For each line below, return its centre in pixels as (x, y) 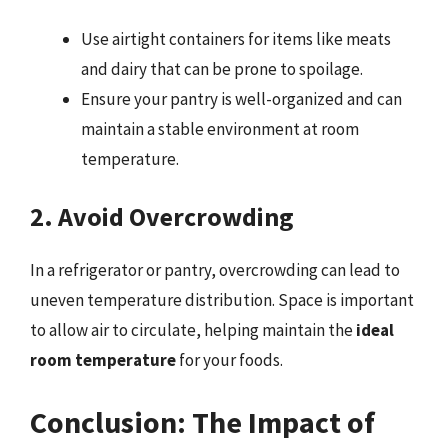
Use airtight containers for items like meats (236, 38)
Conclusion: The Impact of (202, 421)
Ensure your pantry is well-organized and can (241, 98)
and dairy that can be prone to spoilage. (222, 68)
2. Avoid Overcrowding (162, 216)
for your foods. (229, 360)
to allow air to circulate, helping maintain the (193, 330)
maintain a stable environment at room (220, 128)
